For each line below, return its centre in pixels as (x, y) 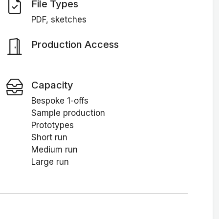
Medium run (54, 150)
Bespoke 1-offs (60, 101)
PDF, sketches (59, 20)
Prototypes (52, 125)
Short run (49, 138)
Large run (50, 162)
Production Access (75, 44)
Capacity (52, 85)
